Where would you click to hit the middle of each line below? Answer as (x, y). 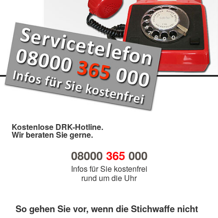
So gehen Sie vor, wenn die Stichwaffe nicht (107, 209)
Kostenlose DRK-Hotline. (57, 127)
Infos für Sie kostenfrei (109, 169)
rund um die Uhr (109, 178)
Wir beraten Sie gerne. (52, 135)
